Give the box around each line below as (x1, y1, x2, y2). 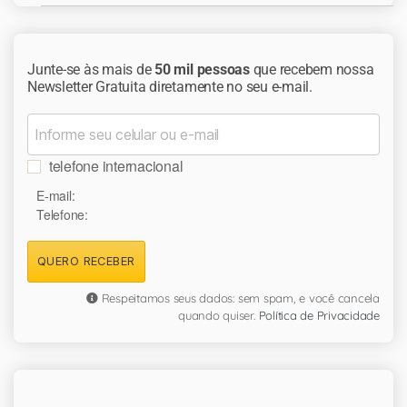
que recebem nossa (249, 60, 374, 78)
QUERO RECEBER (37, 253, 135, 268)
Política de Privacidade (258, 307, 380, 323)
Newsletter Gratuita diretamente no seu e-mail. (27, 77, 313, 95)
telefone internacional (48, 154, 184, 176)
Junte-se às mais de (27, 60, 155, 78)
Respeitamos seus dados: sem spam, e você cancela (97, 290, 380, 305)
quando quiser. (178, 307, 259, 323)
